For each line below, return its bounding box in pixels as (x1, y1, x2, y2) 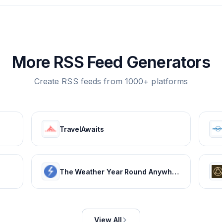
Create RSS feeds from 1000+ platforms (34, 76, 188, 86)
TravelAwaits (59, 124, 104, 133)
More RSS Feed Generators (12, 53, 210, 72)
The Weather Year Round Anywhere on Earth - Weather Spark (171, 167, 179, 176)
